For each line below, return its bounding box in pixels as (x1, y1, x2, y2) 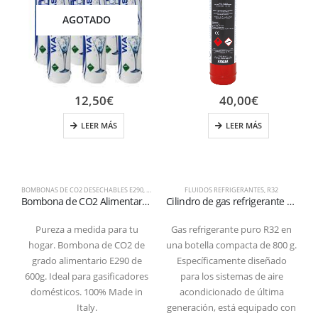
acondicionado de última (179, 285, 284, 298)
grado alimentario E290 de (31, 254, 142, 267)
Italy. (76, 301, 97, 314)
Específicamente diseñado (176, 254, 287, 267)
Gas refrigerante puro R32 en (171, 223, 292, 236)
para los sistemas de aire (180, 270, 283, 283)
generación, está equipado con (167, 301, 296, 314)
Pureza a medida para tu (35, 223, 138, 236)
